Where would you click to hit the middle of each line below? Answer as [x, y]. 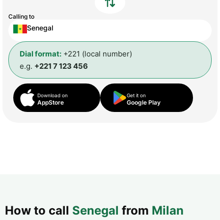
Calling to [21, 16]
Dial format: [41, 54]
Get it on [137, 96]
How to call [39, 211]
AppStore [51, 103]
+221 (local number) [97, 54]
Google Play [144, 103]
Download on [53, 96]
